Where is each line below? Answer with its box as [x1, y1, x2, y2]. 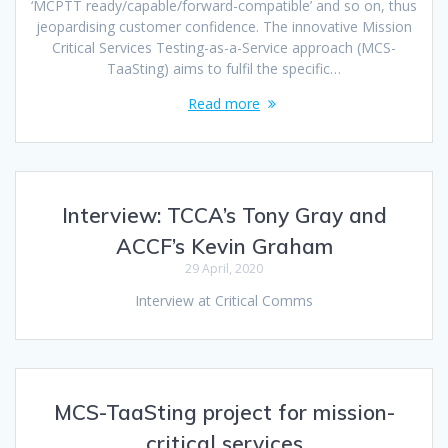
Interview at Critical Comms [135, 290, 313, 310]
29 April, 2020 [185, 259, 263, 277]
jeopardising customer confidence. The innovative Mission [36, 16, 412, 36]
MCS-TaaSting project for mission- [53, 398, 395, 425]
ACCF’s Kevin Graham [115, 232, 333, 259]
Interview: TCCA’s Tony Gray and [61, 201, 387, 228]
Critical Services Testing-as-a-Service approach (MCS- [52, 37, 396, 57]
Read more [188, 93, 260, 113]
